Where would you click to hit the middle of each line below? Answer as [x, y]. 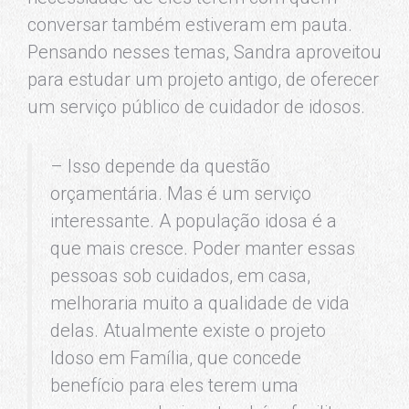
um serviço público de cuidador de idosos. [196, 106]
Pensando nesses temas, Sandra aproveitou [204, 52]
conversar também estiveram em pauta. [190, 24]
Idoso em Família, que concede [176, 357]
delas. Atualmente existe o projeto [188, 330]
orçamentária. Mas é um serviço [181, 193]
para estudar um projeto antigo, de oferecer [203, 79]
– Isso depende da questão [160, 166]
